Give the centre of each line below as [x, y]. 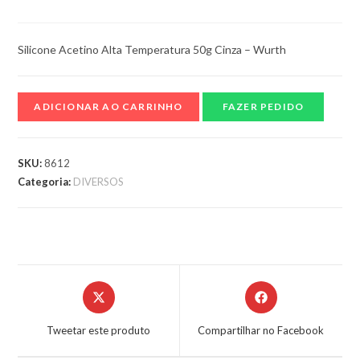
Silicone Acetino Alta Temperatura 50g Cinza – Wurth [152, 50]
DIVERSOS [99, 182]
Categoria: [46, 182]
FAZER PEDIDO [263, 107]
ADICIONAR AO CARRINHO [108, 107]
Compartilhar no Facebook [261, 331]
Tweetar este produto [99, 331]
